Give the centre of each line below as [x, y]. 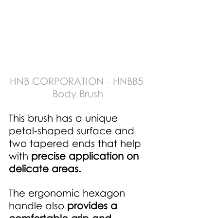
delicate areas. [46, 169]
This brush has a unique [65, 118]
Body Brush [78, 94]
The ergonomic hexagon [68, 193]
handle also [38, 206]
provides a [94, 206]
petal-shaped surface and [73, 131]
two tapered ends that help [76, 143]
